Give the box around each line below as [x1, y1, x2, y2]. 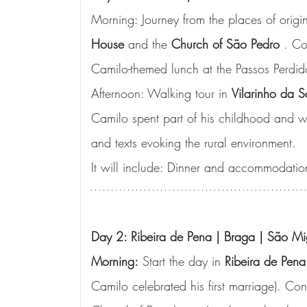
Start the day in [138, 253, 225, 269]
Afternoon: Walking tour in [91, 85, 232, 101]
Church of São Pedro [171, 36, 280, 52]
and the [124, 36, 171, 52]
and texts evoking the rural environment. [91, 134, 296, 151]
